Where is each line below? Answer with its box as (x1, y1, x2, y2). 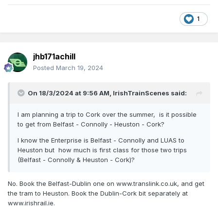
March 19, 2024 (56, 64, 103, 72)
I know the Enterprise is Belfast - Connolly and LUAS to (18, 136, 184, 145)
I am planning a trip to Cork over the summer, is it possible (18, 110, 197, 119)
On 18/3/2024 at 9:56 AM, (28, 89, 113, 97)
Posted (33, 64, 56, 72)
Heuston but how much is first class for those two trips (18, 146, 187, 154)
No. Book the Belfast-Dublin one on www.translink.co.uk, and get (8, 180, 204, 188)
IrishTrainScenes (113, 89, 169, 97)
